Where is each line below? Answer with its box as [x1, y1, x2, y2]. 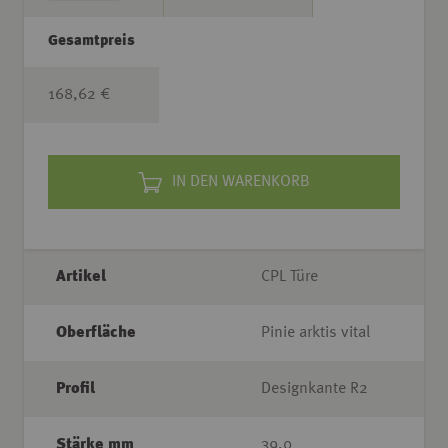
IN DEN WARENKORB [172, 174, 311, 190]
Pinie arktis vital [261, 325, 370, 341]
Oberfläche [56, 325, 136, 341]
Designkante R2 [261, 381, 368, 397]
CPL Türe [261, 269, 318, 285]
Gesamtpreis [48, 34, 135, 49]
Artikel [56, 269, 106, 285]
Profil [56, 381, 95, 397]
